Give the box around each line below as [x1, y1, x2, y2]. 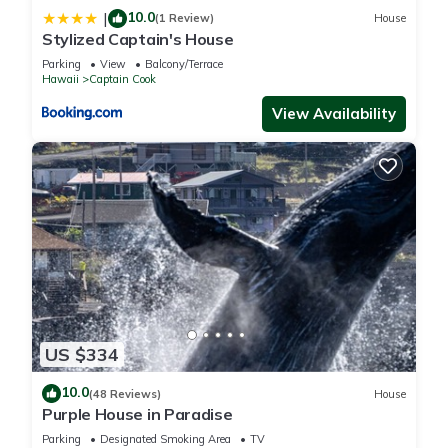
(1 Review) [155, 11, 214, 26]
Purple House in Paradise [42, 404, 233, 425]
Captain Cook [89, 71, 156, 86]
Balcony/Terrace [145, 56, 223, 71]
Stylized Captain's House [42, 28, 234, 49]
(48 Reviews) [89, 386, 161, 401]
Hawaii [42, 71, 79, 86]
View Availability [272, 103, 396, 123]
